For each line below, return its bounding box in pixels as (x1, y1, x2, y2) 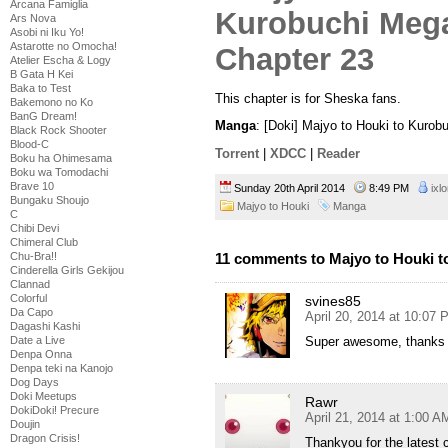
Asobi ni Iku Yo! (10, 26, 84, 38)
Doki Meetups (10, 390, 77, 402)
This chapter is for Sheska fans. (215, 90, 401, 106)
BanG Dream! (10, 110, 77, 122)
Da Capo (10, 306, 53, 318)
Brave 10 (10, 180, 54, 192)
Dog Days (10, 376, 59, 388)
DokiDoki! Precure (10, 404, 99, 416)
